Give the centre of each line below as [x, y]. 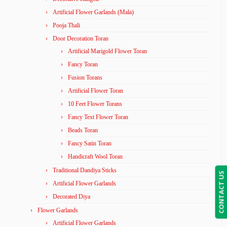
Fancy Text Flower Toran [98, 117]
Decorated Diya [71, 196]
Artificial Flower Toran [96, 90]
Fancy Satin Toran [90, 143]
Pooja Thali [66, 25]
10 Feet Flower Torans [95, 104]
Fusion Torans [85, 77]
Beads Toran [83, 130]
